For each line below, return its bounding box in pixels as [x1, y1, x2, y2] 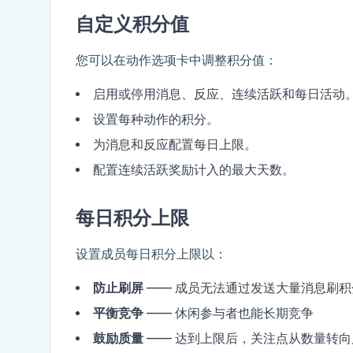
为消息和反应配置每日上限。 [93, 137, 257, 152]
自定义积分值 [76, 13, 189, 35]
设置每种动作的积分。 [93, 112, 219, 127]
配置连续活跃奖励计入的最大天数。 [93, 162, 295, 177]
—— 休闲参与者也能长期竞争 [143, 306, 314, 321]
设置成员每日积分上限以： [76, 247, 227, 262]
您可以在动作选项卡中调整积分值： [76, 53, 277, 68]
